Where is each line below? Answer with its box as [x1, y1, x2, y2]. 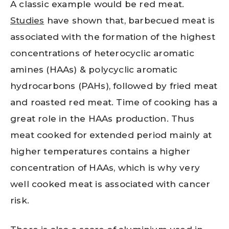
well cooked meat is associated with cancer [10, 178, 211, 189]
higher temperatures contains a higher [10, 146, 191, 156]
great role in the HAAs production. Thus [10, 113, 194, 124]
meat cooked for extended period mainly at [10, 129, 212, 140]
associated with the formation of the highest [10, 31, 215, 42]
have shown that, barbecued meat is [44, 15, 215, 26]
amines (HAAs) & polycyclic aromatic [10, 64, 178, 75]
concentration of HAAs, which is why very [10, 162, 200, 173]
